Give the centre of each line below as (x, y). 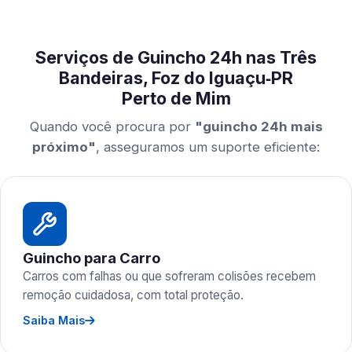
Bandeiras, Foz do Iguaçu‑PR (176, 78)
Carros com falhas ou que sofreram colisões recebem (169, 276)
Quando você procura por (112, 126)
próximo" (64, 147)
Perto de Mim (176, 98)
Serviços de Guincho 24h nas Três (176, 57)
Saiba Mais (54, 320)
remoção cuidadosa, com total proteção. (133, 295)
